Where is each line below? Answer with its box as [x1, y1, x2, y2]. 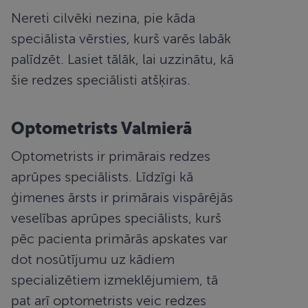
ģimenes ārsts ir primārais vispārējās [11, 189, 234, 206]
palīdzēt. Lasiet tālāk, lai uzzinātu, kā [11, 51, 234, 67]
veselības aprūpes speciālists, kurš [11, 210, 222, 226]
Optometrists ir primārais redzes [11, 148, 211, 164]
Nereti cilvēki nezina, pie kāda [11, 10, 196, 26]
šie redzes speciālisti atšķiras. [11, 71, 191, 88]
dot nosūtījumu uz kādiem [11, 251, 175, 267]
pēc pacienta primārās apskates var [11, 230, 228, 247]
